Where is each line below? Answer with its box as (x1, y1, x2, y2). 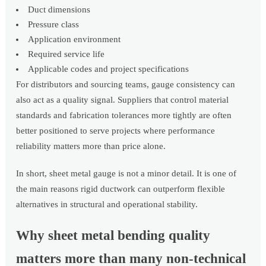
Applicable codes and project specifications (28, 64, 189, 74)
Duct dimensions (28, 5, 91, 15)
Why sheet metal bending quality (16, 228, 211, 243)
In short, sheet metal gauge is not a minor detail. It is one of (16, 169, 237, 179)
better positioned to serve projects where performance (16, 126, 216, 136)
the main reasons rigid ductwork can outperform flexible (16, 184, 226, 194)
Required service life (28, 49, 105, 59)
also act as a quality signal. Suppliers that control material (16, 95, 229, 105)
